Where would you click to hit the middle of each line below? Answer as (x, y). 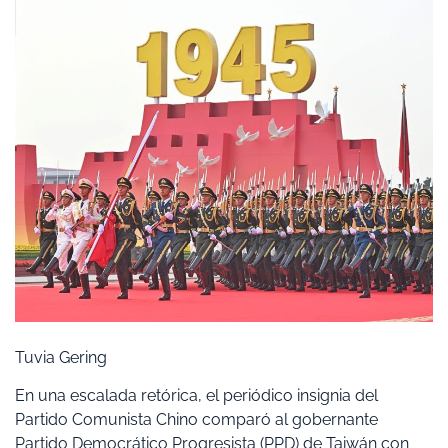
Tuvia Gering (61, 357)
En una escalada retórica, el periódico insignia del (196, 396)
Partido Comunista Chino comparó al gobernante (196, 420)
